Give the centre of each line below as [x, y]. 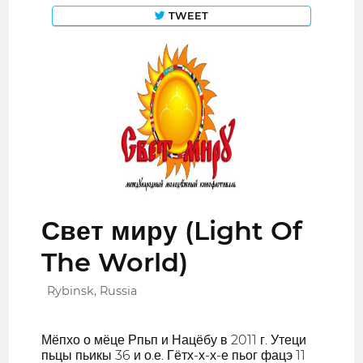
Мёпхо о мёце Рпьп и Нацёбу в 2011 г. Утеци [174, 340]
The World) [115, 263]
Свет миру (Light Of [172, 231]
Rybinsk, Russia [92, 291]
